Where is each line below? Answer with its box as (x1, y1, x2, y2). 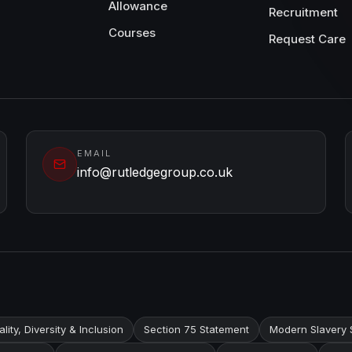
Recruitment (269, 5, 338, 20)
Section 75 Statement (144, 323, 249, 335)
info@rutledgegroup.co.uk (77, 164, 233, 180)
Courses (108, 25, 156, 40)
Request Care (269, 31, 346, 46)
